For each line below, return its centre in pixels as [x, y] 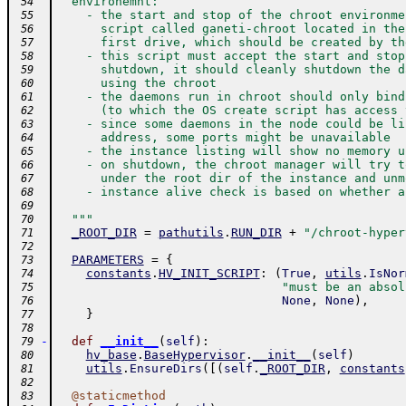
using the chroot [136, 83]
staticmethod [122, 396]
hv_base [111, 355]
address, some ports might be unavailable [223, 137]
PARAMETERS [107, 260]
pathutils [191, 232]
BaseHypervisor [194, 355]
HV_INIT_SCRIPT [209, 273]
